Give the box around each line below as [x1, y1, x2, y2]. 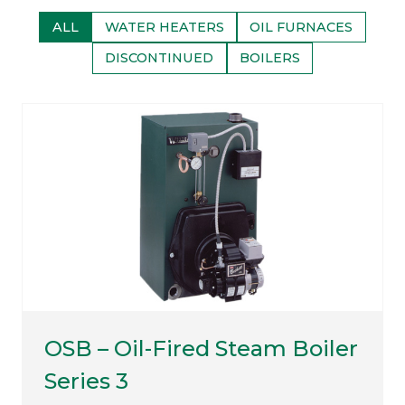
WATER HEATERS [104, 18, 224, 35]
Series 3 [44, 367, 128, 394]
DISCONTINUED [105, 50, 214, 67]
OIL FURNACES [250, 18, 353, 35]
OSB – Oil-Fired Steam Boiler [44, 334, 358, 362]
